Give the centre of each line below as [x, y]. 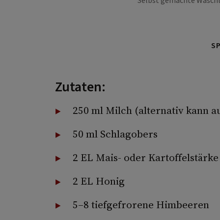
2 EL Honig [98, 181]
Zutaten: [80, 87]
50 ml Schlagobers [115, 134]
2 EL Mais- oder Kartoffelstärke [145, 158]
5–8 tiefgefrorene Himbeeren [141, 205]
